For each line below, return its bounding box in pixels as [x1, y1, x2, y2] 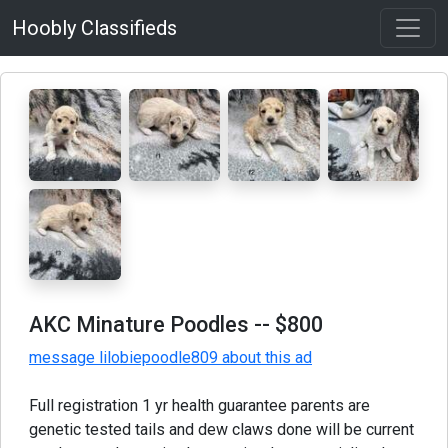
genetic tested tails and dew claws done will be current [29, 420, 414, 439]
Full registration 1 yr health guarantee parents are [29, 396, 370, 415]
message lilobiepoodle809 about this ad [29, 348, 312, 367]
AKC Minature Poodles [29, 312, 249, 337]
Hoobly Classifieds [12, 16, 177, 40]
